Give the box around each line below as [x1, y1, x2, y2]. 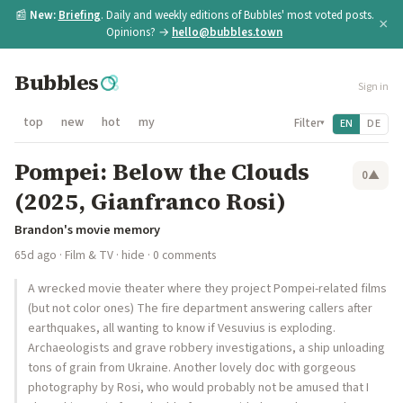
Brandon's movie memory [14, 220, 160, 239]
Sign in [358, 79, 389, 94]
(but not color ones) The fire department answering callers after [28, 300, 372, 318]
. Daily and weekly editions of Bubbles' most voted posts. [100, 7, 374, 23]
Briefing [58, 7, 101, 23]
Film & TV [65, 246, 113, 264]
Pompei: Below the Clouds [14, 156, 309, 188]
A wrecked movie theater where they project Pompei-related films [28, 280, 387, 298]
